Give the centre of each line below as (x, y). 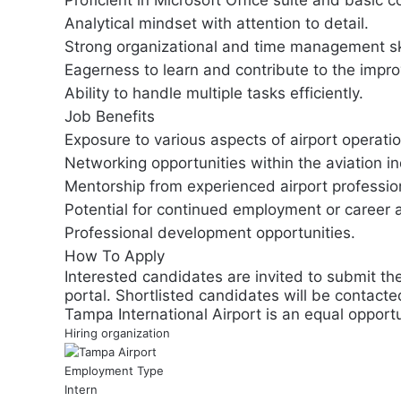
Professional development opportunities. (210, 233)
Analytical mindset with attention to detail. (217, 23)
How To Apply (115, 256)
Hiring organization (117, 333)
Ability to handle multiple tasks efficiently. (214, 93)
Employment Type (114, 371)
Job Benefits (110, 116)
